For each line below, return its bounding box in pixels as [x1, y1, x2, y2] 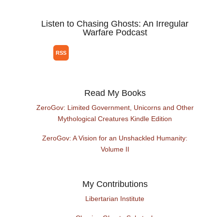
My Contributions [82, 179, 148, 189]
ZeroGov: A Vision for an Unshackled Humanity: [42, 134, 188, 142]
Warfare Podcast [82, 28, 147, 38]
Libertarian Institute [85, 195, 145, 203]
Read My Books [84, 88, 146, 98]
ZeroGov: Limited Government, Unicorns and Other [36, 104, 194, 112]
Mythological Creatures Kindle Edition [58, 115, 172, 123]
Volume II [100, 145, 129, 154]
